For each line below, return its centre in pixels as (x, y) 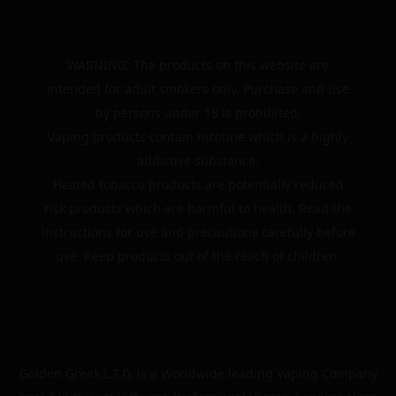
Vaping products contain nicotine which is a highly (198, 137)
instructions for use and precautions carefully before (198, 232)
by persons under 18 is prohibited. (198, 113)
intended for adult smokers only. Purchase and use (198, 89)
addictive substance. (198, 160)
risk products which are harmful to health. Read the (198, 208)
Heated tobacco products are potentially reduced (198, 184)
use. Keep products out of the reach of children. (198, 256)
